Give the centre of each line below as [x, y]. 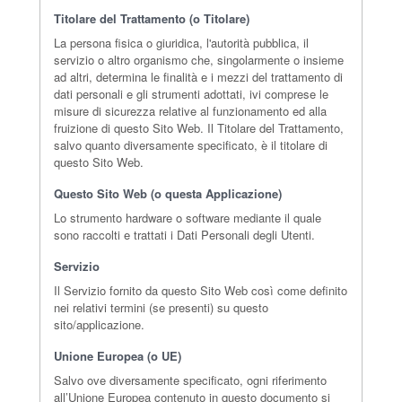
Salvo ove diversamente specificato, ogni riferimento [190, 380]
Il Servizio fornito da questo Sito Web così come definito [201, 290]
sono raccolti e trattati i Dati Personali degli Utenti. [184, 235]
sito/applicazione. [99, 324]
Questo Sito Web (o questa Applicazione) [168, 193]
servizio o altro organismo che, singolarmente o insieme [199, 60]
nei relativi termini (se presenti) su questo [161, 307]
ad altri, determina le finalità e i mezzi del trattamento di [198, 77]
